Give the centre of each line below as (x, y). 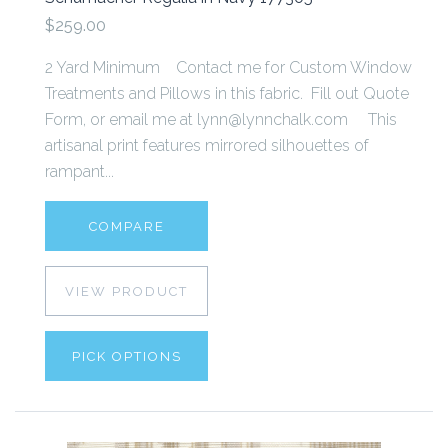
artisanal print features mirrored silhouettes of (207, 146)
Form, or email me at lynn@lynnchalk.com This (221, 120)
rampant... (79, 172)
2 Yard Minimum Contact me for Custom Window (228, 68)
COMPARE (126, 227)
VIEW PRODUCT (126, 292)
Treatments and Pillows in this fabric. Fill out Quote (227, 94)
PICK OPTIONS (126, 357)
